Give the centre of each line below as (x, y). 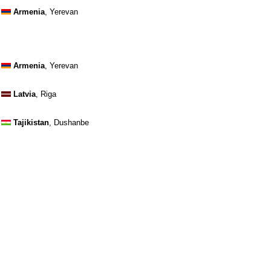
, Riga (46, 94)
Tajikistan (31, 122)
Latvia (24, 94)
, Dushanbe (69, 122)
